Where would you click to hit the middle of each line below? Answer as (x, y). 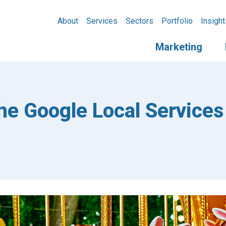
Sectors (139, 21)
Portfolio (177, 21)
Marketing (179, 47)
